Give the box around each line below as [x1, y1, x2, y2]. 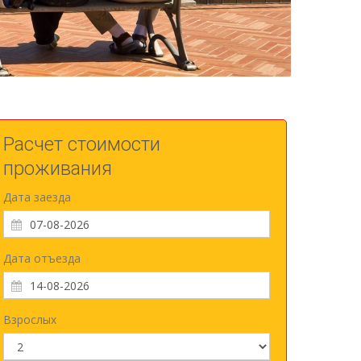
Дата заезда [2, 189, 71, 205]
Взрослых [2, 312, 56, 327]
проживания [2, 157, 112, 180]
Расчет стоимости [2, 133, 160, 156]
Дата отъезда [2, 251, 81, 266]
